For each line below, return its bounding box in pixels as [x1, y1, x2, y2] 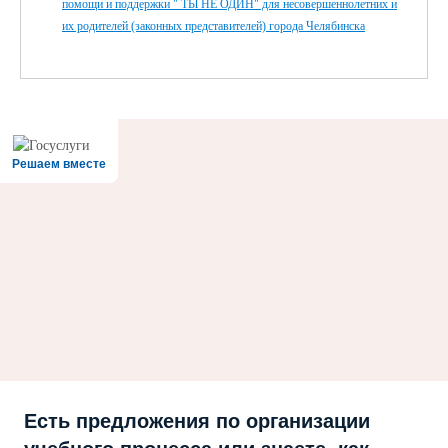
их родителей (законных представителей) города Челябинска [62, 19, 365, 33]
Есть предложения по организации [24, 410, 370, 432]
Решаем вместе [12, 157, 106, 171]
